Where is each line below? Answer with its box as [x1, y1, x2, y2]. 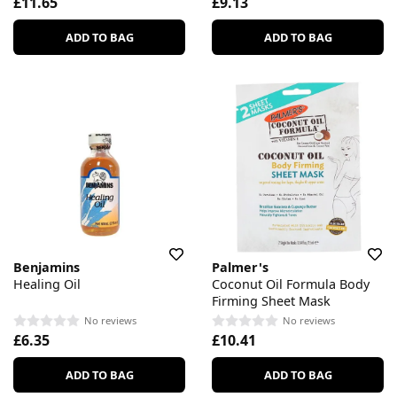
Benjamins [13, 259, 80, 276]
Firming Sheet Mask [212, 292, 331, 310]
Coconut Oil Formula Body [212, 276, 370, 293]
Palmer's [212, 259, 269, 276]
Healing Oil [13, 276, 81, 293]
